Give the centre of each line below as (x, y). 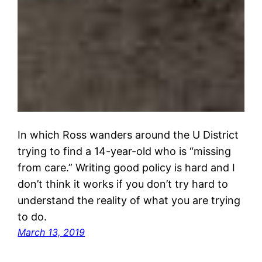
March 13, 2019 (51, 232)
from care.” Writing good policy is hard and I (127, 167)
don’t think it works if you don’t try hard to (123, 184)
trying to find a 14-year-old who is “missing (125, 151)
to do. (32, 216)
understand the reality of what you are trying (129, 200)
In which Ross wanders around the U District (128, 135)
